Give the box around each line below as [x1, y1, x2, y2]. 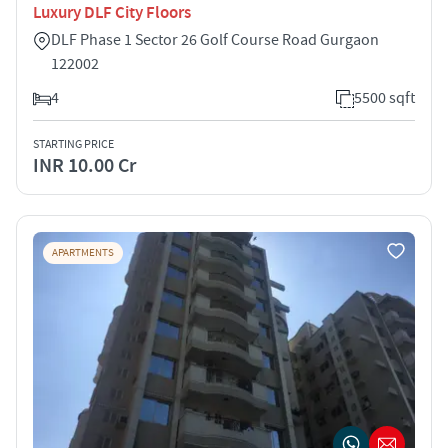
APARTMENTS [52, 245, 114, 260]
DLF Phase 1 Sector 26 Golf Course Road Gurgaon [51, 29, 379, 50]
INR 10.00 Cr [33, 152, 136, 179]
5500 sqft [354, 87, 415, 108]
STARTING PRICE [33, 136, 114, 152]
